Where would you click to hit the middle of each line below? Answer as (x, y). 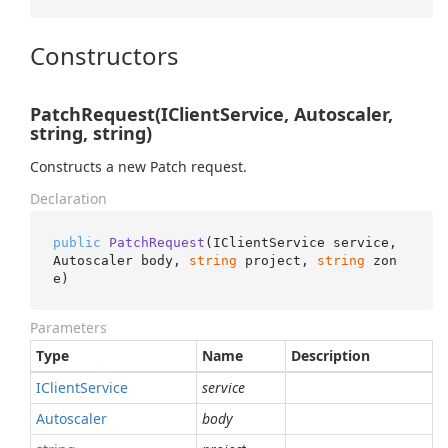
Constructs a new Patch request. (138, 166)
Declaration (68, 198)
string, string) (91, 133)
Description (330, 355)
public (76, 242)
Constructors (104, 55)
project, (276, 260)
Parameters (68, 327)
